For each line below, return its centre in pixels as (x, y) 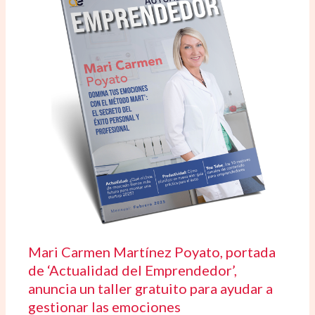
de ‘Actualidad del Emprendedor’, (133, 270)
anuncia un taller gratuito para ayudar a (151, 289)
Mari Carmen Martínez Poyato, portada (152, 252)
